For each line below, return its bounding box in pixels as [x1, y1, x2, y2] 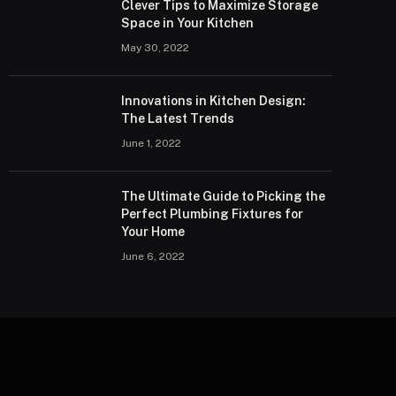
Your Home [121, 225, 186, 239]
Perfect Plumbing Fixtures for [121, 207, 304, 221]
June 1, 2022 [121, 137, 182, 149]
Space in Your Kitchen [121, 16, 255, 30]
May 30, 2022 [121, 42, 190, 54]
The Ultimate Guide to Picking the [121, 189, 326, 203]
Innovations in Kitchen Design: [121, 94, 307, 108]
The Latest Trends [121, 111, 235, 126]
